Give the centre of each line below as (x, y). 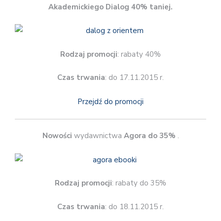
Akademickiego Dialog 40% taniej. (110, 7)
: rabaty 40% (139, 54)
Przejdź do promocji (110, 101)
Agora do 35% (149, 136)
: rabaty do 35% (139, 183)
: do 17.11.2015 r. (134, 78)
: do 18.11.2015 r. (134, 206)
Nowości (57, 136)
